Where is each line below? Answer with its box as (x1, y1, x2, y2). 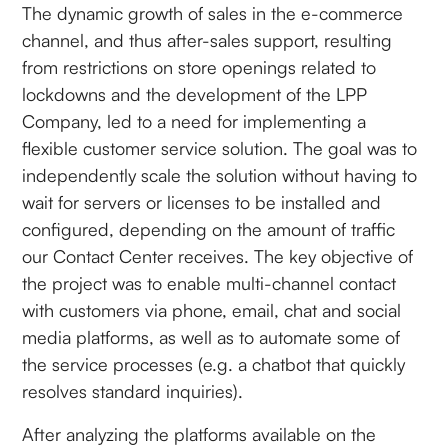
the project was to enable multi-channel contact (22, 271, 397, 294)
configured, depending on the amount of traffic (22, 217, 396, 240)
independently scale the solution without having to (22, 163, 418, 186)
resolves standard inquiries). (22, 379, 244, 402)
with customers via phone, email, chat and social (22, 298, 402, 321)
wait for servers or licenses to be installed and (22, 190, 382, 213)
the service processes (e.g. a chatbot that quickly (22, 352, 406, 375)
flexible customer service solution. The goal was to (22, 136, 418, 159)
